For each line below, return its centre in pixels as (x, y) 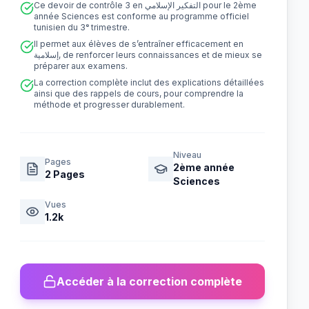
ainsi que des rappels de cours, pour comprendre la (139, 93)
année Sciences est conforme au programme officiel (142, 16)
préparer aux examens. (81, 66)
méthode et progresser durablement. (110, 104)
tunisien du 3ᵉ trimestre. (82, 27)
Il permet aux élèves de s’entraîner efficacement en (139, 44)
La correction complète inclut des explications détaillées (149, 82)
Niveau (187, 155)
